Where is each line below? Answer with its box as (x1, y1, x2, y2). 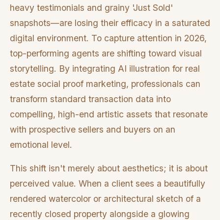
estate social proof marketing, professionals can (10, 78, 200, 89)
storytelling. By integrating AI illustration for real (10, 63, 200, 74)
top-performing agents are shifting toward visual (10, 48, 202, 58)
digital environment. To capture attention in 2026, (10, 32, 207, 43)
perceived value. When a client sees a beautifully (10, 178, 205, 189)
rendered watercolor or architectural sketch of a (10, 193, 201, 204)
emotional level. (10, 139, 72, 150)
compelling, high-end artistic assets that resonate (10, 109, 208, 119)
